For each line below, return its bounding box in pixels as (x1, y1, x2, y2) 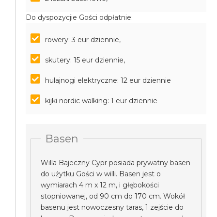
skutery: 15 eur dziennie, (45, 56, 125, 64)
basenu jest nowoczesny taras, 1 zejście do (41, 203, 184, 212)
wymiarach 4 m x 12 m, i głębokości (41, 181, 159, 189)
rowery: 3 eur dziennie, (45, 35, 121, 44)
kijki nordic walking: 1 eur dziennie (45, 96, 158, 105)
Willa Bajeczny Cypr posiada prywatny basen (41, 158, 191, 167)
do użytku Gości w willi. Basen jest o (41, 170, 161, 178)
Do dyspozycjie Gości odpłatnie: (26, 13, 133, 22)
